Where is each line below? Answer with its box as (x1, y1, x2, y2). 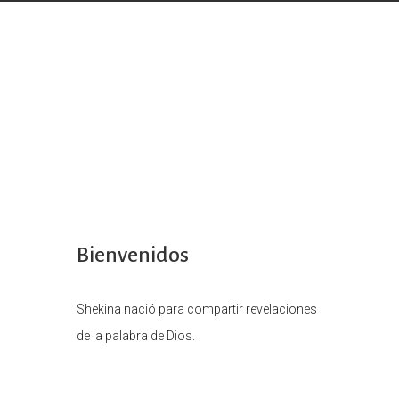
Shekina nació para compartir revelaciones (77, 302, 317, 316)
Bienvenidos (77, 243, 189, 266)
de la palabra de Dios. (77, 329, 195, 343)
